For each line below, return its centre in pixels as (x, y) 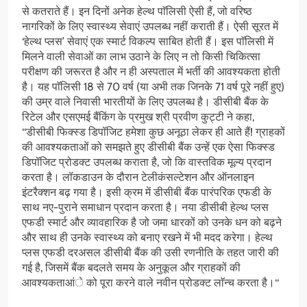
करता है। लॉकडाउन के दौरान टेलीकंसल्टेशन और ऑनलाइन (138, 177)
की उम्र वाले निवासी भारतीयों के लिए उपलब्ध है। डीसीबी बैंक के (145, 102)
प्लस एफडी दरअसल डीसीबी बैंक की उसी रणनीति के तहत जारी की (150, 253)
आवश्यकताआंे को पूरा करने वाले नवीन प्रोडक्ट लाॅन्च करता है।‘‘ (150, 283)
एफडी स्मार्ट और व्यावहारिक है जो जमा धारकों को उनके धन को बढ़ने (152, 223)
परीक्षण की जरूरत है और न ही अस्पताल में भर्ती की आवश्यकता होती (151, 72)
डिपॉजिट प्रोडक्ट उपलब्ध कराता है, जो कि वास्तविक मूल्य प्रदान (147, 162)
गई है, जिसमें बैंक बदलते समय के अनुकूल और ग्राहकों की (131, 268)
